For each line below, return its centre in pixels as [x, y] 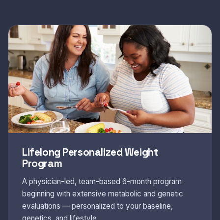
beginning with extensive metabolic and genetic [103, 194]
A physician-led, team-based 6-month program [102, 181]
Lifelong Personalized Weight [90, 152]
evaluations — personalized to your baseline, [97, 206]
